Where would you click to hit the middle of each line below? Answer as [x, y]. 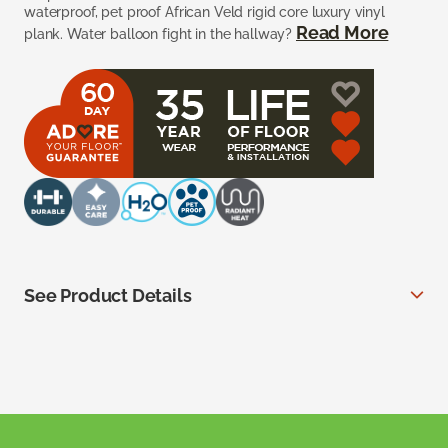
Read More [342, 32]
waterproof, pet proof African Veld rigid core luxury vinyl [204, 11]
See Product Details [108, 295]
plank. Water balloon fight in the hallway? [160, 33]
